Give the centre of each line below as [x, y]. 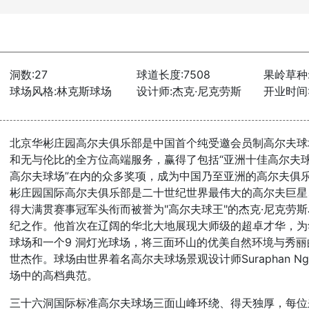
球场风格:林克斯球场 [61, 91]
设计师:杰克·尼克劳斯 [189, 91]
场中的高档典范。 [54, 275]
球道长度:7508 [173, 74]
